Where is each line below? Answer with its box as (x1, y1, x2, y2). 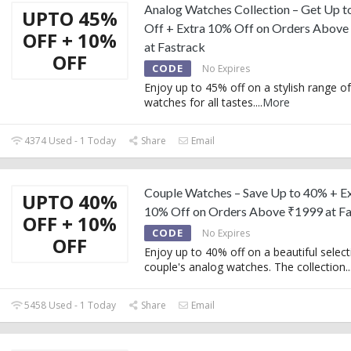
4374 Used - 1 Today (22, 133, 117, 147)
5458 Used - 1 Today (22, 298, 117, 312)
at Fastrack (144, 38, 205, 54)
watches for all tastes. (144, 94, 255, 110)
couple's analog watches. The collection (144, 259, 346, 274)
